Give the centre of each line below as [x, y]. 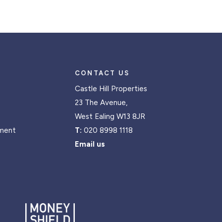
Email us [90, 144]
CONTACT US [102, 73]
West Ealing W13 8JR [110, 116]
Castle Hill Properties [111, 88]
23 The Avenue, [101, 102]
